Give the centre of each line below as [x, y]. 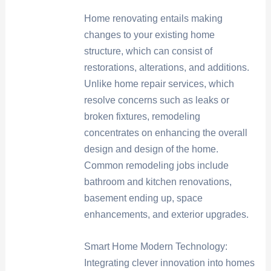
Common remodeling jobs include [156, 166]
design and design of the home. [151, 149]
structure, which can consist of [148, 51]
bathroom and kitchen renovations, [158, 182]
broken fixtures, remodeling [142, 117]
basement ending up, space [143, 198]
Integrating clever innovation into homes [169, 263]
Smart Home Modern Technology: [155, 246]
